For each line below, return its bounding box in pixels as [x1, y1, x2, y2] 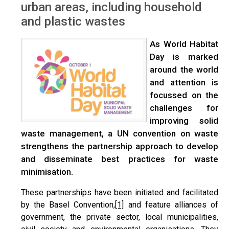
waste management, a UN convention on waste [21, 128, 218, 139]
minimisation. [21, 167, 73, 177]
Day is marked [150, 52, 218, 62]
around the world [150, 64, 218, 75]
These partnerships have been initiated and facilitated [21, 188, 218, 197]
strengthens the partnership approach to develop [21, 141, 218, 151]
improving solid [150, 116, 218, 126]
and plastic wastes [21, 14, 125, 29]
